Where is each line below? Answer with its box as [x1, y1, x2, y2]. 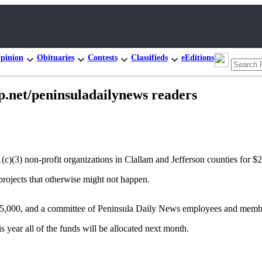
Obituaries [36, 53, 74, 62]
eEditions [181, 53, 214, 62]
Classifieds [130, 53, 168, 62]
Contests [87, 53, 118, 62]
